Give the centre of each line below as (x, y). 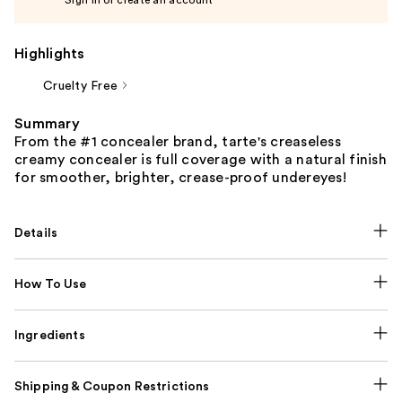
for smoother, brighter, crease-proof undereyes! (180, 177)
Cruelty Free (80, 86)
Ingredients (50, 335)
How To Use (51, 284)
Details (36, 233)
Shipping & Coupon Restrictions (112, 386)
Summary (47, 123)
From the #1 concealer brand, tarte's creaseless (178, 141)
